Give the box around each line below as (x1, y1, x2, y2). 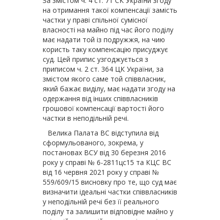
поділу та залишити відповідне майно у (43, 207, 173, 216)
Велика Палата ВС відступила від (48, 128, 159, 137)
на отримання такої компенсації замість (43, 5, 177, 15)
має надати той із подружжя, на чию (43, 35, 165, 44)
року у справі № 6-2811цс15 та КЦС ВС (43, 158, 171, 167)
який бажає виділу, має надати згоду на (43, 84, 175, 93)
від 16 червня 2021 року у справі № (43, 167, 159, 177)
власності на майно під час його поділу (43, 25, 173, 34)
